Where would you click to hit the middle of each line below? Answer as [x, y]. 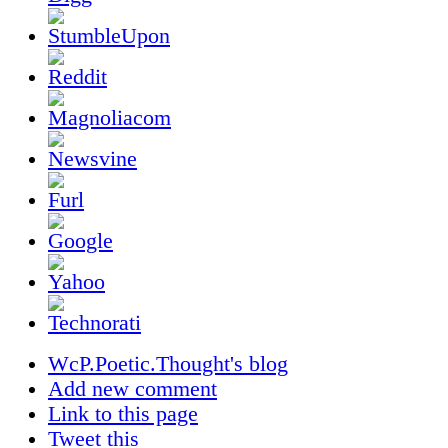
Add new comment [132, 388]
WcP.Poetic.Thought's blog [168, 363]
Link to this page [123, 413]
